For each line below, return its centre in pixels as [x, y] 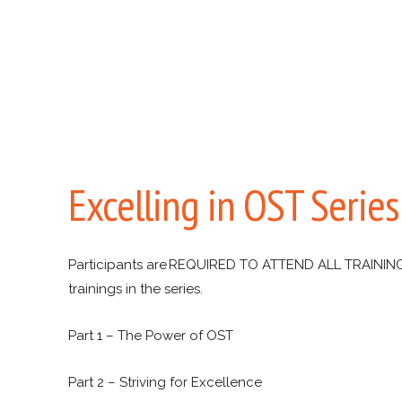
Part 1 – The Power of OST [153, 335]
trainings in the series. [140, 288]
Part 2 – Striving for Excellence [166, 382]
